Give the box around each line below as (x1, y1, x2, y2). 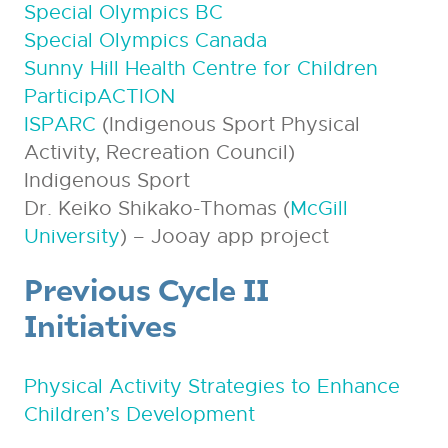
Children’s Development (23, 401, 255, 427)
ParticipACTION (23, 83, 175, 109)
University (23, 223, 120, 249)
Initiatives (23, 304, 177, 344)
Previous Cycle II (23, 268, 269, 308)
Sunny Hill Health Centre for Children (23, 55, 378, 81)
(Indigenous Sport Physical (95, 111, 360, 137)
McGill (289, 195, 348, 221)
